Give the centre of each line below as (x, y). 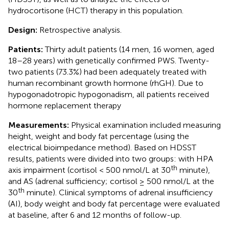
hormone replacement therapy (65, 105)
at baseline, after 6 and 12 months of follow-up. (95, 215)
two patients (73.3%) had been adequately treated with (107, 72)
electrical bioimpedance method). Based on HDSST (102, 147)
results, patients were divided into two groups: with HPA (111, 158)
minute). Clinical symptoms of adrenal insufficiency (119, 192)
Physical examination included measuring (146, 125)
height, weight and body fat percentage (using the (99, 136)
